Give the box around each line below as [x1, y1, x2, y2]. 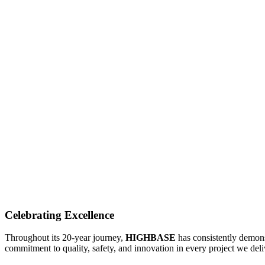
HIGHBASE [125, 232, 176, 243]
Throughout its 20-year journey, [5, 232, 125, 243]
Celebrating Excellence [5, 208, 114, 221]
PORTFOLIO [5, 82, 61, 92]
